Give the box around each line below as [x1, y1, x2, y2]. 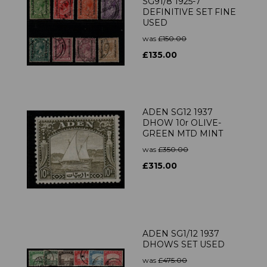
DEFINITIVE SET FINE [142, 7, 236, 18]
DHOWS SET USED [142, 239, 225, 250]
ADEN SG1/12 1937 [142, 228, 219, 240]
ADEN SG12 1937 [142, 107, 213, 118]
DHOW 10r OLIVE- [142, 117, 221, 129]
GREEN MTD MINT [142, 128, 223, 139]
